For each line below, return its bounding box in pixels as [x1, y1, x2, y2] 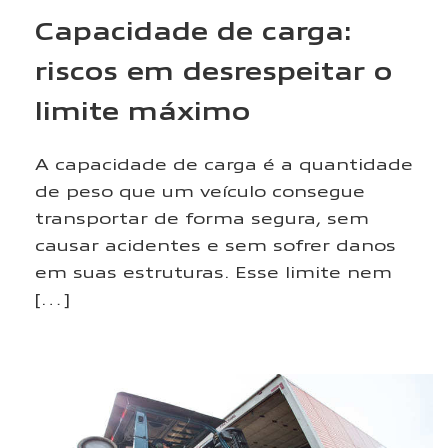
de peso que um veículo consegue [35, 180, 365, 201]
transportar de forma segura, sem [35, 207, 369, 228]
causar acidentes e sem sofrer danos [35, 234, 396, 255]
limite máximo [35, 94, 250, 126]
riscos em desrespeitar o [35, 54, 392, 86]
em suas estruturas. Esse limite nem [35, 261, 392, 282]
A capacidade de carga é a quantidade [35, 153, 413, 174]
